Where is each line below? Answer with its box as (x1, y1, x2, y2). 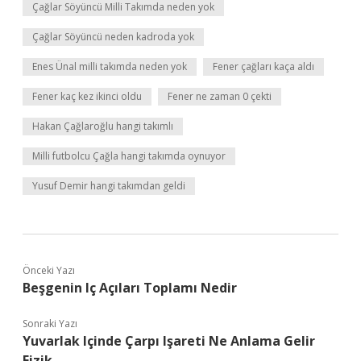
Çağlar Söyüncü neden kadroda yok (32, 30, 194, 44)
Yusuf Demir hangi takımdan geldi (32, 179, 185, 193)
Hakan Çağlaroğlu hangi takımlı (32, 119, 173, 133)
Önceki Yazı (23, 263, 75, 277)
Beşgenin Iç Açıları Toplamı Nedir (23, 279, 237, 297)
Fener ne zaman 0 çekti (168, 89, 272, 103)
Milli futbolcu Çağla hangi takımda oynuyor (32, 149, 226, 163)
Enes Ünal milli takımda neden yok (32, 60, 187, 73)
